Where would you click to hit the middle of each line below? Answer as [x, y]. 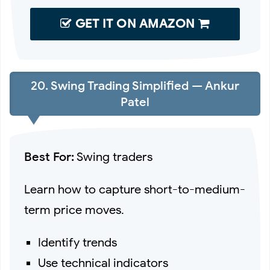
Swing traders [113, 157]
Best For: [49, 157]
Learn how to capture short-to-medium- [135, 190]
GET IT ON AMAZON [135, 24]
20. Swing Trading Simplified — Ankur [135, 86]
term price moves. [74, 210]
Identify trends [78, 243]
